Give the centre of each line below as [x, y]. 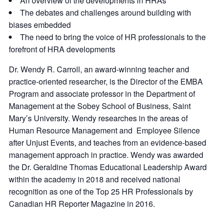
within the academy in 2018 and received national [95, 179]
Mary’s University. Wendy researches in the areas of [98, 118]
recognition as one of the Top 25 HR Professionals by [101, 192]
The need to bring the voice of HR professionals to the [113, 37]
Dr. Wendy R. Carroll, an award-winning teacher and [99, 69]
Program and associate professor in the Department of [102, 94]
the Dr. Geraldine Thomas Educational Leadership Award [108, 167]
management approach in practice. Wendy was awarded [106, 155]
